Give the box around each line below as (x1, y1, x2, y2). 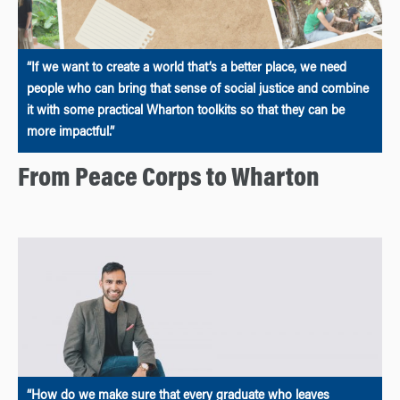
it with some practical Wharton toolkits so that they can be (27, 104, 345, 118)
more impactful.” (27, 126, 114, 139)
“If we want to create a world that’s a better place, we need (27, 62, 346, 75)
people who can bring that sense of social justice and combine (27, 83, 369, 96)
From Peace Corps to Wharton (18, 165, 320, 193)
